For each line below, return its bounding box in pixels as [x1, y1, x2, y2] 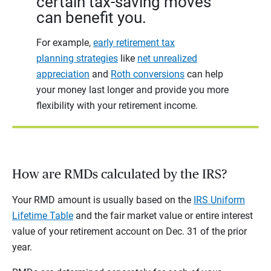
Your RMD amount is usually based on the [12, 194, 194, 206]
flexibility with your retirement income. [36, 100, 198, 112]
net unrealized [137, 53, 197, 65]
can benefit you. [36, 8, 146, 27]
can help [184, 68, 223, 80]
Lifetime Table [12, 210, 73, 222]
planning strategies [36, 53, 118, 65]
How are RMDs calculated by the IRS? [12, 168, 227, 181]
